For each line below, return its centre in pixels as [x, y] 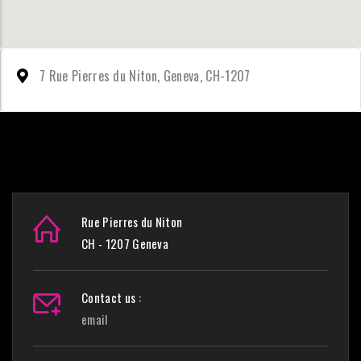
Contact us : [111, 297]
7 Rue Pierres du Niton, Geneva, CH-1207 [145, 76]
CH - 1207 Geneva [125, 243]
